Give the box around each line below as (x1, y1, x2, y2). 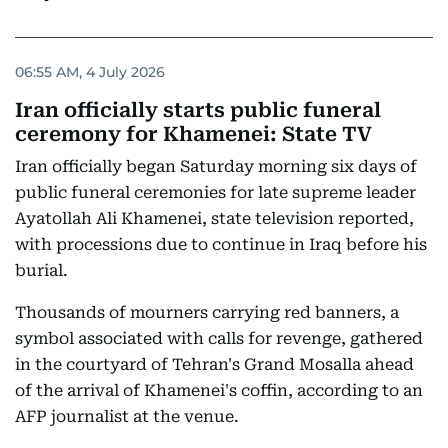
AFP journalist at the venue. (15, 407, 239, 427)
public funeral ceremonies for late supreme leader (15, 183, 416, 203)
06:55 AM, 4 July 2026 (15, 62, 165, 81)
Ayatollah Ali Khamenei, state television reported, (15, 209, 414, 229)
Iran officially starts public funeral (15, 98, 381, 123)
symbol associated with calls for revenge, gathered (15, 329, 423, 349)
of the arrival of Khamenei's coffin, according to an (15, 381, 423, 401)
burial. (15, 261, 68, 281)
